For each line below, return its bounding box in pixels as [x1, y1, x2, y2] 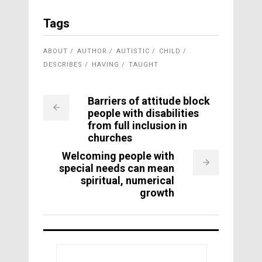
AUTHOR [77, 47, 107, 55]
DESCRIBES [43, 60, 82, 68]
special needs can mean [59, 162, 174, 174]
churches [88, 132, 132, 144]
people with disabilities [88, 107, 199, 119]
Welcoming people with [62, 150, 174, 162]
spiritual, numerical [81, 174, 174, 187]
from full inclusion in [88, 119, 187, 132]
